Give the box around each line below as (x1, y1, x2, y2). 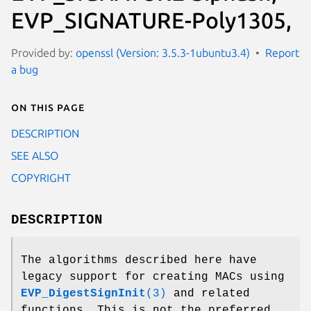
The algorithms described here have (21, 253, 257, 267)
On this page (11, 100, 85, 113)
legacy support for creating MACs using (21, 270, 285, 283)
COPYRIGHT (11, 171, 71, 184)
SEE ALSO (11, 149, 58, 162)
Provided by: (11, 46, 76, 59)
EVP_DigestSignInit (21, 287, 146, 300)
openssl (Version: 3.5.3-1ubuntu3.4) (76, 46, 250, 59)
